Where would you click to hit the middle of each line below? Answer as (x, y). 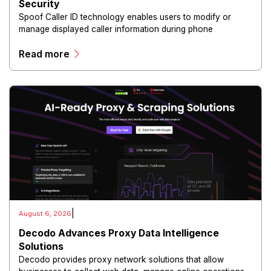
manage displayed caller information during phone (116, 29)
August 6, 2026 (45, 213)
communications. (52, 41)
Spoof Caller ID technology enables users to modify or (125, 17)
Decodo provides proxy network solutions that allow (122, 260)
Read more (44, 54)
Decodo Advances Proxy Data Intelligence (119, 233)
